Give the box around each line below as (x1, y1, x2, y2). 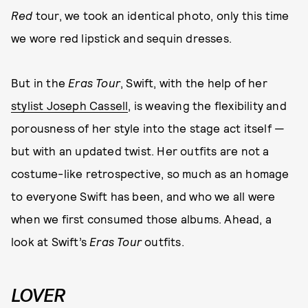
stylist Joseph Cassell (11, 98, 129, 112)
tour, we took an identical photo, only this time (32, 8, 289, 22)
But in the (11, 76, 69, 89)
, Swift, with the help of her (120, 76, 267, 89)
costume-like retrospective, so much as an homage (11, 166, 289, 180)
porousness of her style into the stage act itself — (11, 121, 285, 135)
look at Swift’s (11, 234, 90, 248)
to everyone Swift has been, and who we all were (11, 189, 276, 203)
